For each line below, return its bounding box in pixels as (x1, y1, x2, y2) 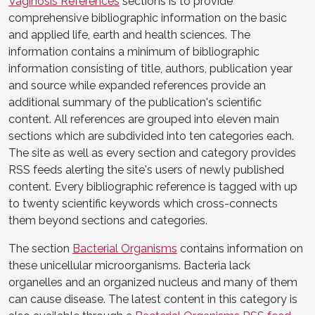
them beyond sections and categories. (8, 213, 207, 227)
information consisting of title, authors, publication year (8, 61, 292, 75)
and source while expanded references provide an (8, 78, 266, 92)
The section (8, 241, 72, 255)
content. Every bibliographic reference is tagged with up (8, 179, 297, 193)
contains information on (177, 241, 303, 255)
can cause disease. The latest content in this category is (8, 292, 297, 306)
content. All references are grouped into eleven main (8, 112, 279, 126)
